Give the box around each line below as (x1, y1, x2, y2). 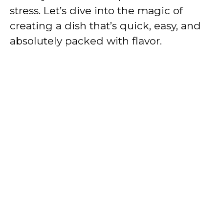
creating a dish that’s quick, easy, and (10, 19, 201, 32)
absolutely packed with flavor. (10, 34, 162, 47)
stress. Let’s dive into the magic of (10, 4, 183, 17)
